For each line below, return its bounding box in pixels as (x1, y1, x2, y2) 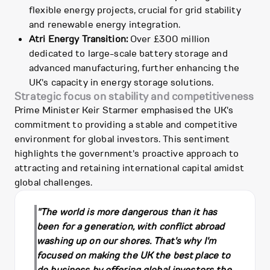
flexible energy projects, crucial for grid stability (29, 4, 241, 17)
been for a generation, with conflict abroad (37, 220, 225, 234)
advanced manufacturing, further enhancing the (29, 61, 239, 75)
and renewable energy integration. (29, 18, 181, 32)
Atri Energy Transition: (29, 33, 128, 46)
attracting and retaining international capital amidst (14, 162, 243, 175)
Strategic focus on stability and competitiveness (14, 89, 254, 104)
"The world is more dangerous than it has (37, 206, 218, 219)
